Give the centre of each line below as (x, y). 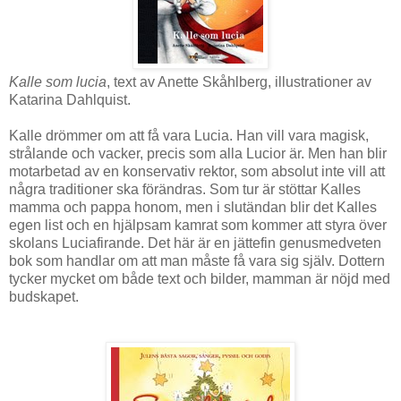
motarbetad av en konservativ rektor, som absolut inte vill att (197, 172)
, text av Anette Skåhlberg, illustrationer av (239, 82)
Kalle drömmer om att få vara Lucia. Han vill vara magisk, (189, 136)
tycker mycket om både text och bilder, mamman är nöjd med (200, 279)
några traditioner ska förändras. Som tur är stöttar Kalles (185, 190)
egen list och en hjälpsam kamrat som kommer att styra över (198, 226)
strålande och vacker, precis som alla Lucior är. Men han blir (198, 154)
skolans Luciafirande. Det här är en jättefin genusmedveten (195, 243)
